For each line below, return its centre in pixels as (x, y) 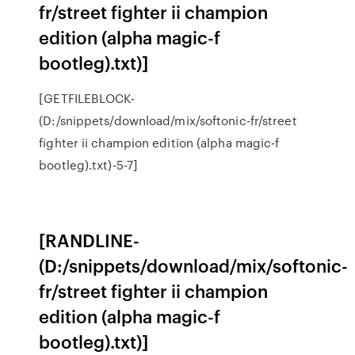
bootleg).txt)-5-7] (89, 165)
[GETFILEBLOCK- (87, 98)
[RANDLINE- (90, 240)
